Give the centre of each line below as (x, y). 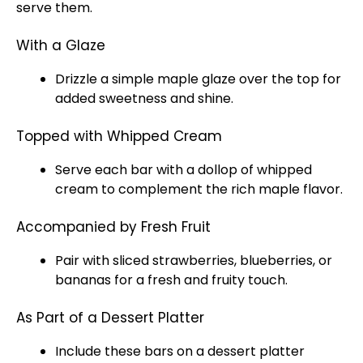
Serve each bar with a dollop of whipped (184, 170)
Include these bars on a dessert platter (180, 351)
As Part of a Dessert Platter (110, 318)
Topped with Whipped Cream (119, 136)
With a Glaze (61, 45)
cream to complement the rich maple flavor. (199, 189)
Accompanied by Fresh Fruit (113, 227)
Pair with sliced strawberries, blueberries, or (194, 261)
